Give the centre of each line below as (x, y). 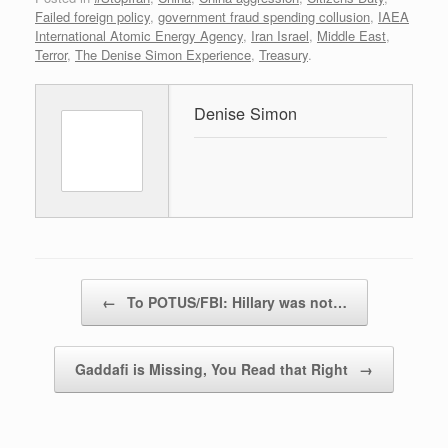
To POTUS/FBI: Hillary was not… (234, 301)
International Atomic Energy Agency (139, 35)
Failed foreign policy (92, 16)
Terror (51, 54)
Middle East (351, 35)
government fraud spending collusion (264, 16)
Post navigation (80, 288)
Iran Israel (280, 35)
